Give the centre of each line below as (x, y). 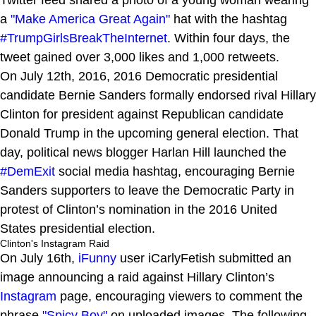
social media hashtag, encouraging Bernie (175, 171)
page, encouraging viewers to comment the (180, 296)
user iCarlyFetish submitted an (204, 258)
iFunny (97, 258)
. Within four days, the (229, 38)
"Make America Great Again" (90, 19)
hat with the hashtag (229, 19)
